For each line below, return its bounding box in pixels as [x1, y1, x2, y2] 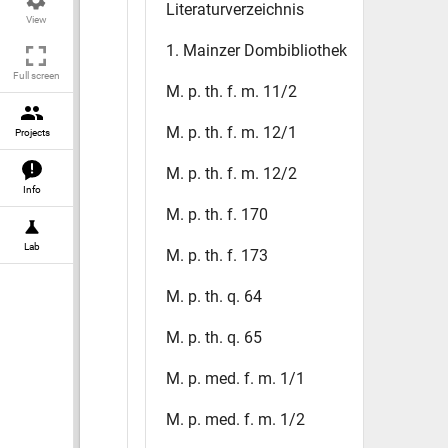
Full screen [12, 70, 60, 81]
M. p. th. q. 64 [166, 287, 262, 306]
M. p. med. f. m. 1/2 [166, 410, 305, 429]
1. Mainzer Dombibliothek [166, 41, 347, 60]
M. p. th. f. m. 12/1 [166, 123, 297, 142]
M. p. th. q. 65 [166, 328, 262, 347]
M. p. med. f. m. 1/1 [166, 369, 305, 388]
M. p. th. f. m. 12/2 [166, 164, 297, 183]
